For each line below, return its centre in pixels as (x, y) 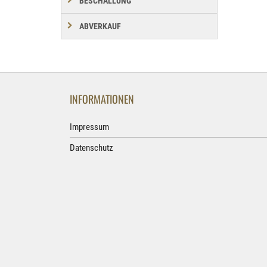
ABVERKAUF (100, 27)
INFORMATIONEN (102, 99)
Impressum (89, 127)
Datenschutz (91, 148)
